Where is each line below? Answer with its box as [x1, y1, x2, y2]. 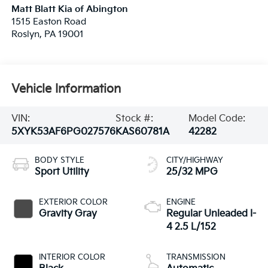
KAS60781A [115, 126, 169, 138]
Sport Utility [34, 166, 89, 178]
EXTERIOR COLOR [38, 197, 108, 208]
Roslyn [11, 29, 39, 40]
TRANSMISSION [166, 252, 226, 263]
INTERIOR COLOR [38, 252, 105, 263]
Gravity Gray [38, 208, 97, 220]
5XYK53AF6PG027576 [11, 126, 115, 138]
